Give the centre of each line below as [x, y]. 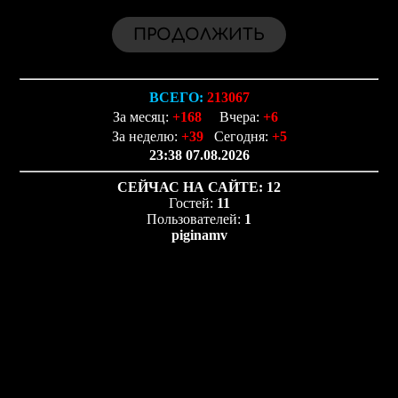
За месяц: [143, 117]
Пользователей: [195, 219]
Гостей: [192, 203]
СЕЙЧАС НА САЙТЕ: [190, 187]
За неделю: [146, 136]
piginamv [199, 235]
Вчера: [241, 117]
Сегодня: [241, 136]
